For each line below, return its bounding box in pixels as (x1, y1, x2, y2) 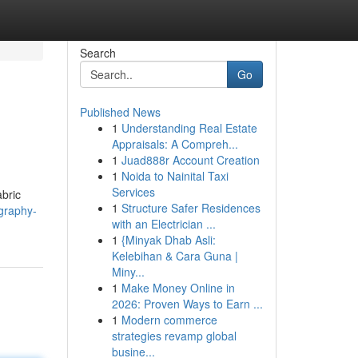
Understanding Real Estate (121, 120, 257, 136)
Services (111, 184, 155, 200)
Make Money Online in (121, 280, 235, 296)
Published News (79, 104, 161, 120)
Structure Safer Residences (121, 200, 261, 216)
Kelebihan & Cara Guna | (111, 248, 238, 264)
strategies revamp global (111, 328, 237, 344)
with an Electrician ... (111, 216, 216, 232)
